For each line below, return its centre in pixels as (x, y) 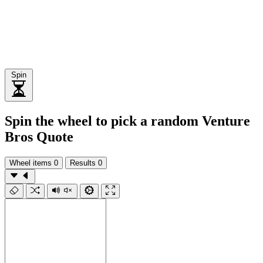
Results (83, 163)
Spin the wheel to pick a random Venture (127, 121)
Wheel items (31, 163)
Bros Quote (39, 136)
